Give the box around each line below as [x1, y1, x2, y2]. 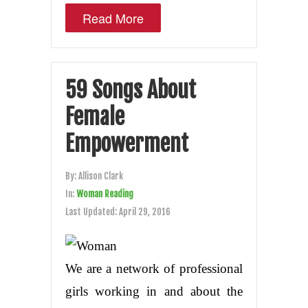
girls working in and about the [65, 283, 243, 298]
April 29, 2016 [119, 206, 170, 217]
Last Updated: [65, 206, 119, 217]
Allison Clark [78, 170, 123, 181]
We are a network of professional [65, 261, 243, 276]
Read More [82, 8, 144, 27]
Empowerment [65, 129, 188, 157]
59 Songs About [65, 76, 196, 104]
